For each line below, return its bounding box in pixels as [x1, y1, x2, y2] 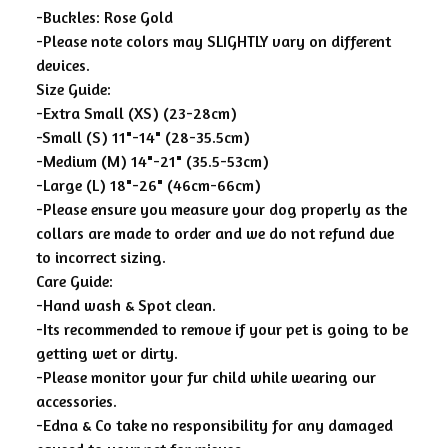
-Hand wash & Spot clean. [36, 295, 216, 315]
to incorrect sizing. [36, 247, 166, 267]
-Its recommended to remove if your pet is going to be [36, 319, 408, 339]
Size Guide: [36, 79, 111, 99]
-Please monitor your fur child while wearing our [36, 367, 376, 387]
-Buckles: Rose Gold [36, 7, 173, 27]
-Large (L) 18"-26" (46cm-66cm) [36, 175, 261, 195]
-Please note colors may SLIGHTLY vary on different [36, 31, 391, 51]
